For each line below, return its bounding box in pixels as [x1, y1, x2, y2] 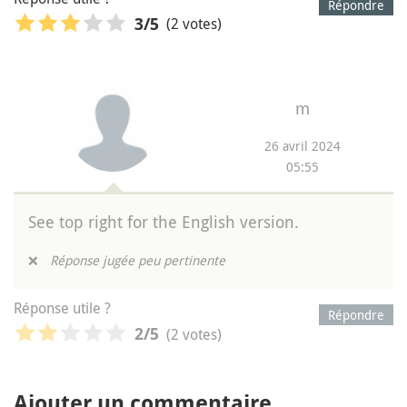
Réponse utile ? [14, 298, 111, 319]
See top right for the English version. [28, 211, 299, 233]
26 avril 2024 [263, 137, 341, 155]
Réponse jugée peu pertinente [50, 252, 225, 270]
